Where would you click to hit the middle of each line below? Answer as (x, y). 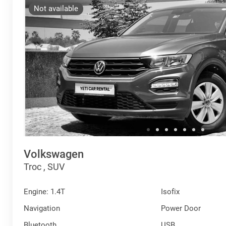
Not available (56, 8)
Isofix (170, 191)
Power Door (181, 208)
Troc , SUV (44, 166)
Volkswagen (54, 154)
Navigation (42, 208)
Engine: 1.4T (44, 191)
